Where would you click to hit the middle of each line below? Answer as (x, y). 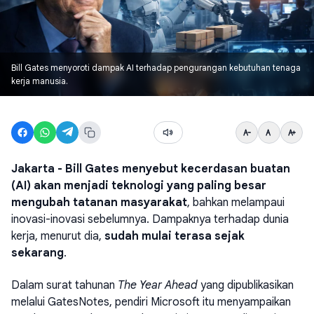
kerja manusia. (40, 81)
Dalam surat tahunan (64, 286)
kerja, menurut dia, (58, 236)
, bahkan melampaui (236, 203)
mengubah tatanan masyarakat (99, 203)
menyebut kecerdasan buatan (205, 169)
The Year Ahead (158, 286)
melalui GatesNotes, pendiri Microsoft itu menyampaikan (151, 302)
